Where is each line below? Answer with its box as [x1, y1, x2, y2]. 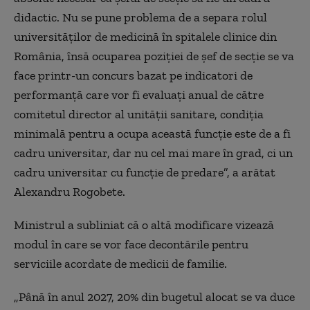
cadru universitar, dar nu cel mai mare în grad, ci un [14, 145, 293, 161]
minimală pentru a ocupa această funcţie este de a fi [14, 125, 291, 141]
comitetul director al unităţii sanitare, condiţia [14, 106, 264, 122]
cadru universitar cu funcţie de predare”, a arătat [14, 164, 275, 180]
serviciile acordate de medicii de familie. [14, 255, 227, 271]
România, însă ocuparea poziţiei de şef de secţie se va [14, 48, 294, 64]
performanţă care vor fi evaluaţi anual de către [14, 86, 264, 102]
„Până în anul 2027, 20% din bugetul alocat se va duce [14, 289, 295, 304]
